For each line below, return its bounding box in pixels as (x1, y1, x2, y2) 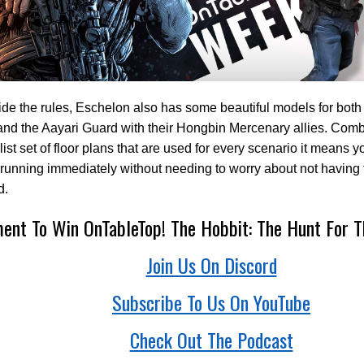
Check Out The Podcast (129, 324, 293, 354)
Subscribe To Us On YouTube (112, 287, 310, 317)
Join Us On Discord (145, 249, 277, 279)
